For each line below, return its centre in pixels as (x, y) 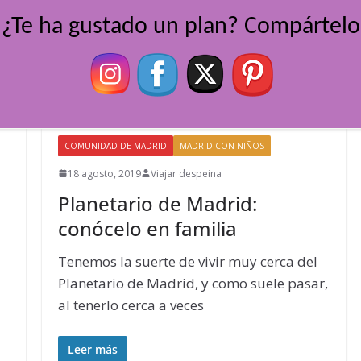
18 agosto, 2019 (104, 173)
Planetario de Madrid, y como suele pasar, (193, 283)
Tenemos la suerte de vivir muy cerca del (187, 261)
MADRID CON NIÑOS (222, 145)
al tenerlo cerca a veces (131, 305)
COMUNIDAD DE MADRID (115, 145)
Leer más (92, 349)
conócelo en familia (147, 228)
